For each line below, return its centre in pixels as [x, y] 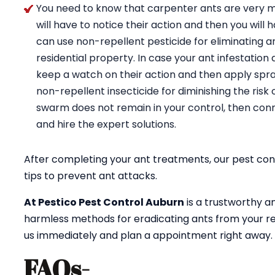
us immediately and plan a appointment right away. [148, 235]
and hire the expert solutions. [106, 124]
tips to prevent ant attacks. [91, 176]
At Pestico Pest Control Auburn [104, 202]
